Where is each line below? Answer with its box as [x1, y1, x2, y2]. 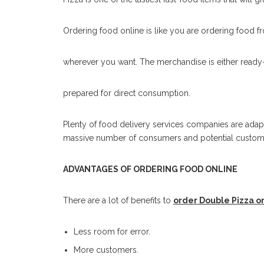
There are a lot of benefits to [63, 195, 173, 205]
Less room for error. [73, 226, 153, 236]
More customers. [73, 245, 141, 255]
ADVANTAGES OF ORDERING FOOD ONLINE [63, 164, 237, 174]
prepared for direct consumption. [63, 88, 190, 98]
